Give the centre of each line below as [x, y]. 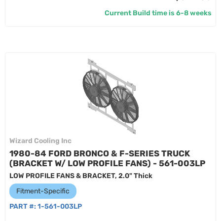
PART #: [23, 206]
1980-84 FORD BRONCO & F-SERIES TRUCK [100, 153]
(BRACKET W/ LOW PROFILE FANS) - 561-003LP [107, 163]
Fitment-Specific [43, 191]
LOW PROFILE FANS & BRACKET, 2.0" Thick [81, 176]
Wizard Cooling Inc [40, 141]
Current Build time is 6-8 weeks [158, 13]
